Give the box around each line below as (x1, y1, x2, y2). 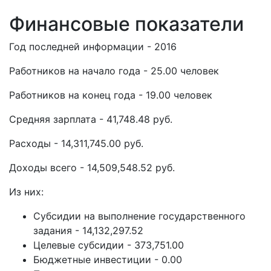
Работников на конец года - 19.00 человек (9, 89, 212, 101)
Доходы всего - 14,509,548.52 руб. (9, 162, 175, 174)
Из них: (9, 186, 44, 198)
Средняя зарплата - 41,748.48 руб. (9, 113, 172, 125)
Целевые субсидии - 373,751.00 (33, 239, 184, 251)
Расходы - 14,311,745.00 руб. (9, 137, 143, 149)
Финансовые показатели (9, 12, 244, 36)
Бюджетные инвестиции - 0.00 (33, 253, 182, 266)
